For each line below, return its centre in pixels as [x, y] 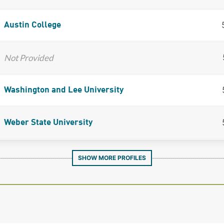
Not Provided [28, 57]
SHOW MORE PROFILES [112, 157]
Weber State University [48, 122]
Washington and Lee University [63, 90]
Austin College [32, 25]
